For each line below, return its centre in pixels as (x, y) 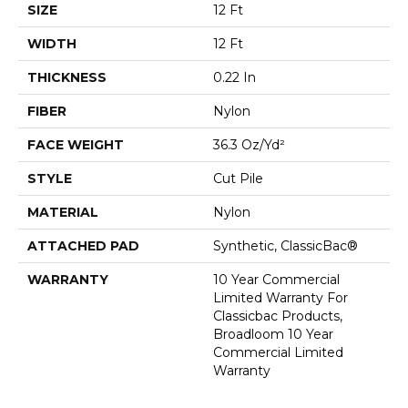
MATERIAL (63, 213)
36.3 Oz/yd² (249, 145)
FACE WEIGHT (76, 145)
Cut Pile (238, 179)
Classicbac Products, (278, 316)
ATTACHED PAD (83, 246)
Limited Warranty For (280, 298)
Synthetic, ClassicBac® (286, 246)
